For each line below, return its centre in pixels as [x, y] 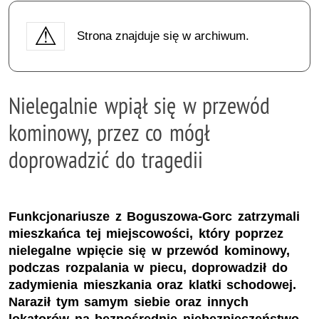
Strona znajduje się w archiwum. [163, 36]
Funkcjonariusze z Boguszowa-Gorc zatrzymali [154, 217]
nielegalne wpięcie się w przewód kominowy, [149, 251]
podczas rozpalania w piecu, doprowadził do [148, 268]
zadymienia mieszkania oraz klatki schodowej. [153, 285]
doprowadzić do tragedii [106, 159]
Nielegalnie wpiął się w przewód [140, 105]
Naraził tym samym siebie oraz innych [129, 302]
